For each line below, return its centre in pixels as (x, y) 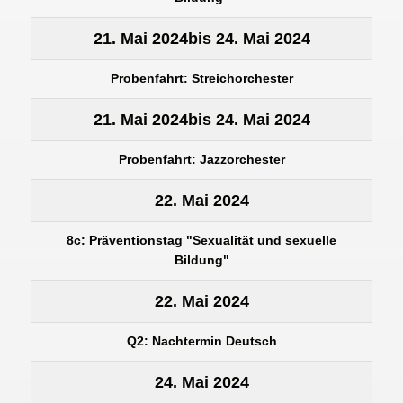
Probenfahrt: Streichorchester (201, 78)
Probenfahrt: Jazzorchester (201, 159)
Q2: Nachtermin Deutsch (201, 341)
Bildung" (201, 260)
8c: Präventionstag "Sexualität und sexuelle (201, 240)
